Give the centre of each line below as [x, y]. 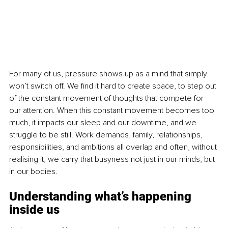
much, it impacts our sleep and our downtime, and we [104, 122]
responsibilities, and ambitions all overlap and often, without [114, 147]
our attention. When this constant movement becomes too [113, 110]
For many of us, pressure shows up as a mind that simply [109, 74]
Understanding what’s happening [102, 196]
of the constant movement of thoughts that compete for [107, 98]
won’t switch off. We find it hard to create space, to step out [114, 86]
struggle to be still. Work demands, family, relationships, [107, 135]
